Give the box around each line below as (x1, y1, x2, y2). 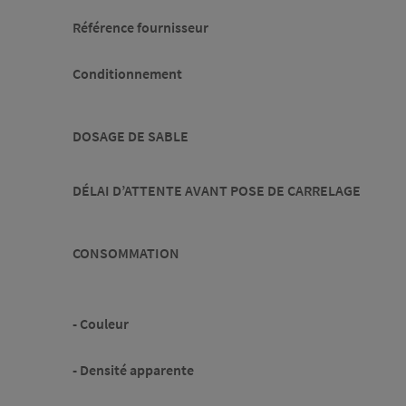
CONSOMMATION (72, 244, 179, 263)
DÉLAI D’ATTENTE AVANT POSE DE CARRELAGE (72, 181, 361, 200)
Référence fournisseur (72, 18, 208, 37)
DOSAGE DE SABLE (72, 127, 188, 146)
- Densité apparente (72, 361, 194, 380)
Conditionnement (72, 64, 182, 83)
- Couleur (72, 314, 129, 333)
